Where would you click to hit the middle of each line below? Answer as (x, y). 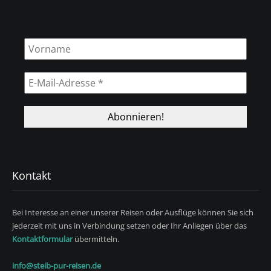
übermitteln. (96, 239)
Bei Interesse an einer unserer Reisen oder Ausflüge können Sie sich (133, 212)
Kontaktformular (42, 239)
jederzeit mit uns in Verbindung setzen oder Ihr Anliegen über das (129, 226)
